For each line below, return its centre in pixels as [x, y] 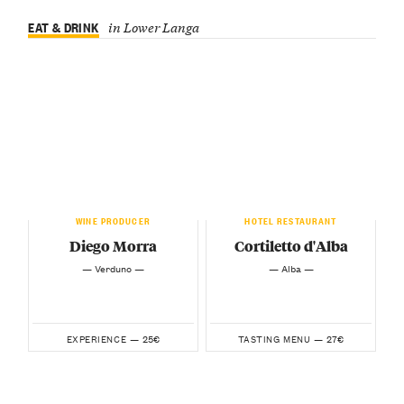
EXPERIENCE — [103, 338]
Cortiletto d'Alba [291, 246]
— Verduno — [113, 267]
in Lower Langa [153, 26]
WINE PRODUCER [113, 219]
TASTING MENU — [280, 338]
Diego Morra [113, 246]
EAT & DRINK [64, 26]
